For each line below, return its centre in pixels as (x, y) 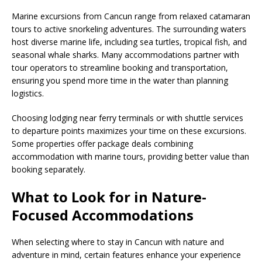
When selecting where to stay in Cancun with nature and (118, 242)
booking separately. (49, 169)
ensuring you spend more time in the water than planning (120, 80)
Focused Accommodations (103, 215)
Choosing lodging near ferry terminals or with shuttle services (127, 118)
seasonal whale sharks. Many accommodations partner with (125, 54)
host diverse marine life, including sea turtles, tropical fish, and (129, 42)
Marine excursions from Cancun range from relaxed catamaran (131, 16)
